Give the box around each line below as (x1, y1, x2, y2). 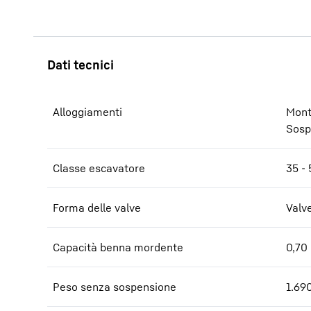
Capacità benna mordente (53, 240, 183, 254)
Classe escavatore (53, 161, 145, 175)
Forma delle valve (53, 201, 141, 215)
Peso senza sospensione (53, 280, 176, 294)
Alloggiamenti (53, 105, 122, 119)
